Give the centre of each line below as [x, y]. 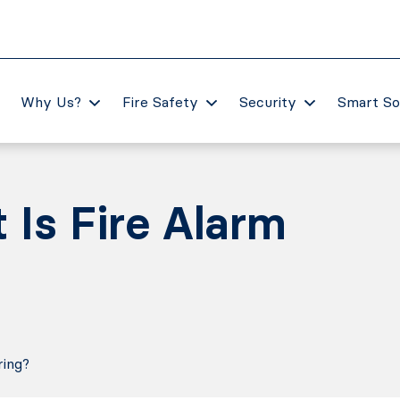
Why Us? [50, 101]
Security [267, 101]
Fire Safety [160, 101]
